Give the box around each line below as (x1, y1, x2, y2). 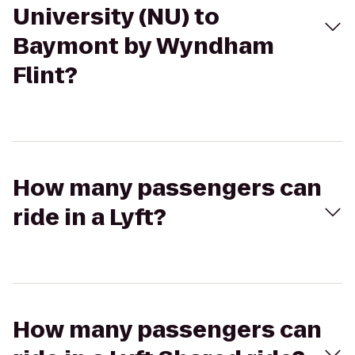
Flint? (13, 60, 78, 91)
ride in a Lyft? (13, 202, 166, 233)
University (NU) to (13, 2, 219, 32)
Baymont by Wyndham (13, 31, 274, 62)
